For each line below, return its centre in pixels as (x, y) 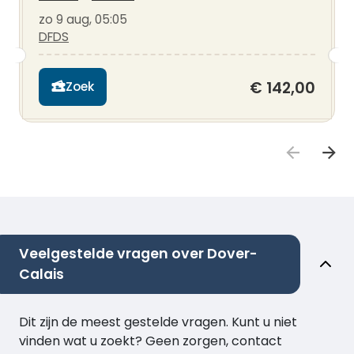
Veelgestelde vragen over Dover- (138, 254)
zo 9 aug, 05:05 (83, 19)
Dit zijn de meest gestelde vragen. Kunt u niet (158, 322)
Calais (41, 275)
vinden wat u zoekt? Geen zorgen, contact (151, 341)
